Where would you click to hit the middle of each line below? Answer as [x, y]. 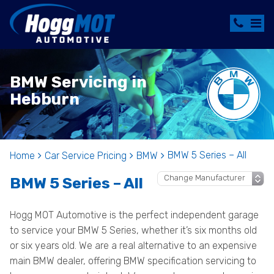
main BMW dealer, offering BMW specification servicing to [133, 261]
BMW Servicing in [78, 82]
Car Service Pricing [86, 156]
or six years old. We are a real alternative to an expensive [133, 246]
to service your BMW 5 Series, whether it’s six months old [133, 230]
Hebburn [45, 99]
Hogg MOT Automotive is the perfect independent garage [134, 215]
